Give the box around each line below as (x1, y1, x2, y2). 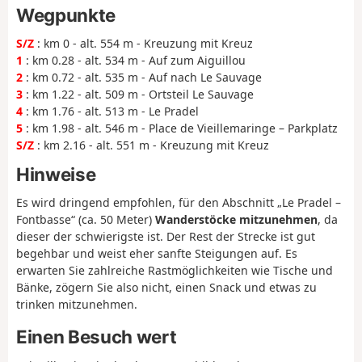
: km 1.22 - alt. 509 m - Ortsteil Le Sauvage (23, 86, 254, 102)
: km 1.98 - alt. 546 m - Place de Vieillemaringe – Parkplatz (23, 120, 338, 136)
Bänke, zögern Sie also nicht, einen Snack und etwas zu (16, 279, 317, 295)
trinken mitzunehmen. (16, 296, 137, 312)
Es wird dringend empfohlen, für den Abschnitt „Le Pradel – (16, 194, 341, 210)
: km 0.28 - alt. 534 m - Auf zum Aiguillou (23, 52, 246, 68)
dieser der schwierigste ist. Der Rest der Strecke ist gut (16, 228, 315, 244)
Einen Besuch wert (16, 326, 177, 348)
